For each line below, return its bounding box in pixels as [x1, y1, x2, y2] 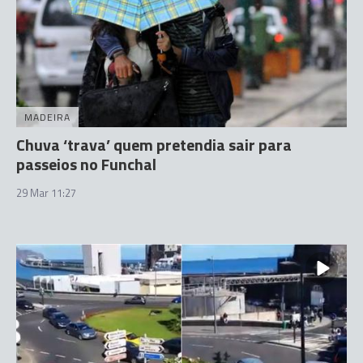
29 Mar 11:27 [16, 184, 76, 201]
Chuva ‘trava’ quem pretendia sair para [16, 131, 292, 157]
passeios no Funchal [16, 151, 156, 177]
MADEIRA [24, 109, 70, 125]
